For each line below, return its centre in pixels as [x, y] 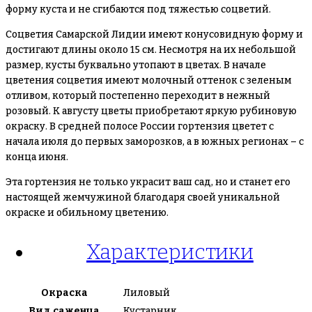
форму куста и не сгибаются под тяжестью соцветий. [138, 9]
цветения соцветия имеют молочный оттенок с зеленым [149, 80]
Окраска [64, 292]
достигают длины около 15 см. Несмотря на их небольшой [151, 50]
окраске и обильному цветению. [87, 213]
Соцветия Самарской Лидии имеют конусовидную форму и [154, 34]
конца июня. [37, 157]
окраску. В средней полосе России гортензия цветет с [140, 126]
